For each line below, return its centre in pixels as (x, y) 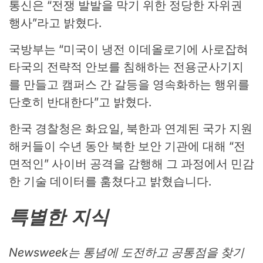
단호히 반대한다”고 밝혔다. (80, 102)
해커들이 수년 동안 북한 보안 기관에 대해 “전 (127, 146)
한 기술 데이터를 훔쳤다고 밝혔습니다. (110, 182)
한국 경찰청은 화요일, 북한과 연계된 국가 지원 (131, 129)
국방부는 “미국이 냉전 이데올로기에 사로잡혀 (129, 50)
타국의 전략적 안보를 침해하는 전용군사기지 (126, 67)
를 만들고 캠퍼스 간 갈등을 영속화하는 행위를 (129, 85)
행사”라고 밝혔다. (55, 23)
